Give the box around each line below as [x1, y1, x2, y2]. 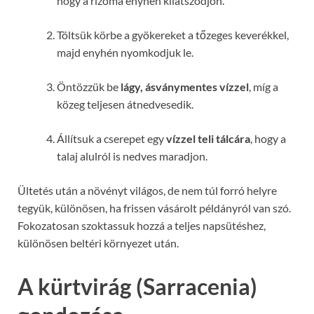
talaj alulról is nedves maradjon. [57, 149, 207, 163]
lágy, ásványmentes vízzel [121, 80, 249, 94]
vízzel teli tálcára [166, 132, 250, 146]
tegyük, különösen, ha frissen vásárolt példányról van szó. [18, 201, 291, 215]
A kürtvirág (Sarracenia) [18, 272, 257, 300]
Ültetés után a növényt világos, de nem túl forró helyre [18, 184, 277, 198]
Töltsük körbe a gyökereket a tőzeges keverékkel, [57, 28, 289, 42]
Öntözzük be [57, 80, 121, 94]
